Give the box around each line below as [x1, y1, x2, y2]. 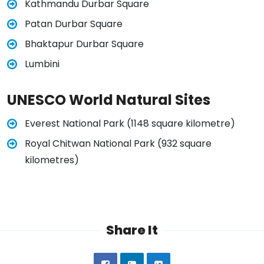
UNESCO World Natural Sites [7, 90, 213, 110]
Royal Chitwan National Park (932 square [25, 137, 212, 151]
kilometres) [25, 153, 79, 167]
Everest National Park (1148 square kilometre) [25, 117, 235, 131]
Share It [106, 221, 158, 240]
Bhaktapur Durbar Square [25, 37, 144, 51]
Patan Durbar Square [25, 17, 123, 31]
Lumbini [25, 57, 60, 71]
